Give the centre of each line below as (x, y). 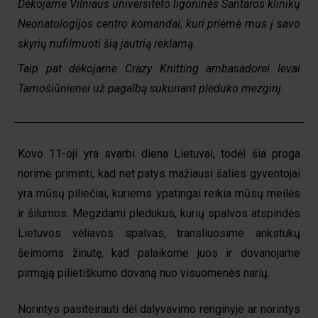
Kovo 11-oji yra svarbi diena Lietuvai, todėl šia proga (159, 153)
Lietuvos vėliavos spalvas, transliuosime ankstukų (159, 233)
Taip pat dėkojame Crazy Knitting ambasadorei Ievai (159, 68)
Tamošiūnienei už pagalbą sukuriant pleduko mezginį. (151, 88)
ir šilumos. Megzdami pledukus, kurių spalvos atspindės (159, 213)
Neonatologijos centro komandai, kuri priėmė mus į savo (159, 24)
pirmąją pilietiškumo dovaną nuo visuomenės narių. (144, 273)
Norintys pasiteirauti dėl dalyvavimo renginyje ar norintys (159, 309)
